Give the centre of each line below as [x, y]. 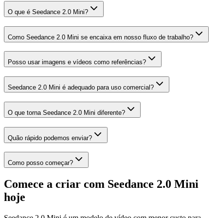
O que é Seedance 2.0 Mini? [48, 12]
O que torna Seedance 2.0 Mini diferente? [66, 112]
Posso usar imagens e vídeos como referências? [77, 62]
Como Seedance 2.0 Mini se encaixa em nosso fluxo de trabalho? [100, 37]
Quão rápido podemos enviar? [50, 138]
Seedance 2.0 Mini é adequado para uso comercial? [81, 88]
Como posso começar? [40, 163]
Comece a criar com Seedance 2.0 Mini [101, 184]
